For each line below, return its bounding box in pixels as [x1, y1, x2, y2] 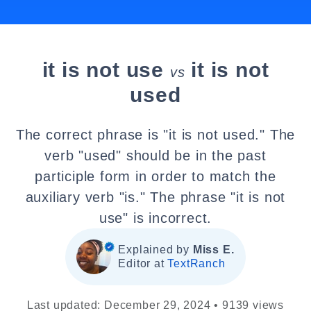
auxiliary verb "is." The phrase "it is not [25, 190, 286, 205]
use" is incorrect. [99, 210, 212, 226]
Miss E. [192, 244, 235, 255]
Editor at [118, 258, 168, 269]
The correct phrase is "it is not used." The [15, 127, 296, 142]
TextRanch [167, 258, 226, 269]
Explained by [118, 244, 193, 255]
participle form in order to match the [35, 169, 276, 184]
